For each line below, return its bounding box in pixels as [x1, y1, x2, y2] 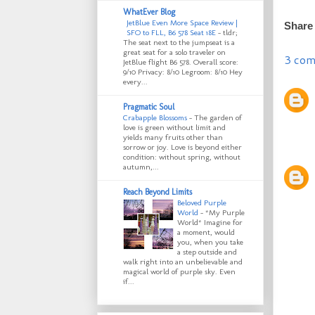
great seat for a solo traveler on [123, 47, 226, 58]
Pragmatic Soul [123, 102, 175, 112]
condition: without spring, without [123, 152, 240, 162]
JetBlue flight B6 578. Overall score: [123, 57, 238, 67]
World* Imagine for [177, 217, 243, 228]
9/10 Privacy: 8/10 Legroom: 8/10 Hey [123, 67, 243, 77]
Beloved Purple [177, 198, 226, 208]
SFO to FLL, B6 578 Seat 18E [127, 27, 218, 38]
